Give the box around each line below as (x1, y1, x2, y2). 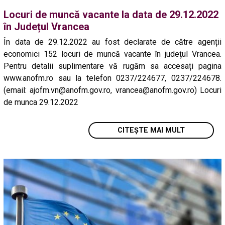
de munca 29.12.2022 (4, 97, 79, 107)
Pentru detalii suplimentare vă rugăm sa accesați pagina (4, 61, 221, 71)
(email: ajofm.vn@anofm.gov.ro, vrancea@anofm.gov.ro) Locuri (4, 85, 221, 95)
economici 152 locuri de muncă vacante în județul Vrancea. (4, 49, 221, 59)
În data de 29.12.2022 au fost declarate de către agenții (4, 37, 221, 47)
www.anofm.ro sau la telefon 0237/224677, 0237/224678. (4, 73, 221, 83)
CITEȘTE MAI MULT (117, 126, 185, 135)
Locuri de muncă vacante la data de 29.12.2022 (4, 8, 219, 21)
